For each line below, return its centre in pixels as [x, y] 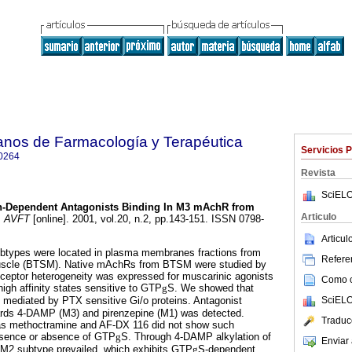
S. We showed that [211, 288]
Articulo [319, 217]
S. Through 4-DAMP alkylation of [196, 337]
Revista [318, 173]
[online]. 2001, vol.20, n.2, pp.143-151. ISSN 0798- [147, 219]
